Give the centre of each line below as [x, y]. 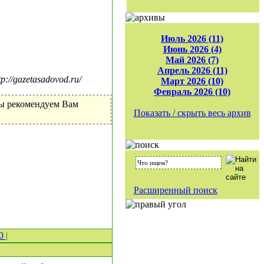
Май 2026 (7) [192, 60]
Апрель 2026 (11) [192, 70]
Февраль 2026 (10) [192, 92]
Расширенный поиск [175, 190]
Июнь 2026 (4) [192, 49]
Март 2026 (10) [192, 81]
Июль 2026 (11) [192, 39]
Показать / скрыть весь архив [192, 113]
